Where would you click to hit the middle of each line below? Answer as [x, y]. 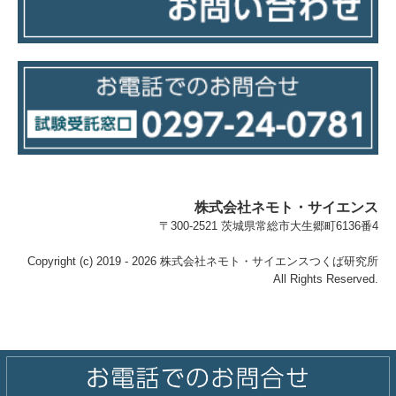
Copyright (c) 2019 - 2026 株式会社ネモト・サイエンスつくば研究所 [203, 262]
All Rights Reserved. [326, 279]
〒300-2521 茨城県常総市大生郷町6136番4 [269, 226]
